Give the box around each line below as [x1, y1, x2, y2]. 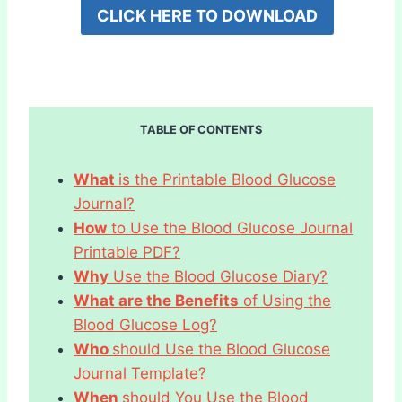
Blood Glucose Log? [74, 315, 217, 334]
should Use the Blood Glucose [112, 339, 330, 358]
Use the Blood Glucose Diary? [109, 267, 328, 285]
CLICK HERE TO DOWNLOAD [96, 5, 318, 25]
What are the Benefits [74, 291, 239, 310]
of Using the [239, 291, 331, 310]
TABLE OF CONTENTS [140, 122, 262, 136]
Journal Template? [74, 363, 206, 382]
